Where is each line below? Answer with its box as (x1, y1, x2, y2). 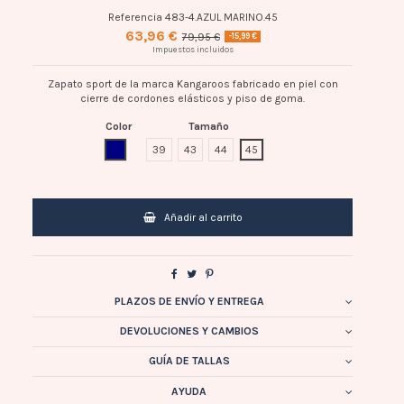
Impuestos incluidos (151, 43, 234, 54)
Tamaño (188, 120, 229, 133)
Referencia (107, 10, 162, 23)
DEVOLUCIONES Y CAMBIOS (119, 324, 259, 337)
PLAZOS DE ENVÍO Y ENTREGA (114, 294, 264, 308)
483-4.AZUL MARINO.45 (164, 10, 278, 23)
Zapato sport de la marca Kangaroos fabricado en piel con (47, 77, 338, 90)
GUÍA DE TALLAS (148, 354, 230, 368)
